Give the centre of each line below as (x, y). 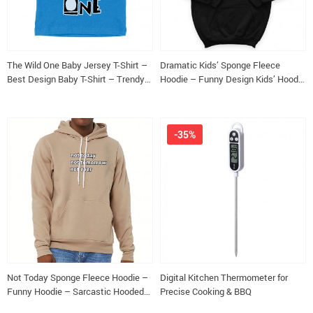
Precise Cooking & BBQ (206, 291)
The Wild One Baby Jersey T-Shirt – (77, 65)
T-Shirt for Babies (41, 93)
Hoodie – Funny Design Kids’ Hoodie (233, 79)
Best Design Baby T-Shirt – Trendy (76, 79)
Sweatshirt (29, 305)
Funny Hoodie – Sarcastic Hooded (75, 291)
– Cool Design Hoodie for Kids (219, 93)
